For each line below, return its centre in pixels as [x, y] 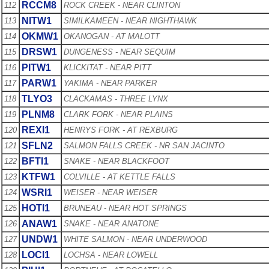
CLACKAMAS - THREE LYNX [116, 98]
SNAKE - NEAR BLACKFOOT [116, 161]
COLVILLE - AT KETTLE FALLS [119, 177]
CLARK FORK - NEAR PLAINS [118, 114]
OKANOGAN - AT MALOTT [112, 36]
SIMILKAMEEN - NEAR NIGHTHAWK [130, 20]
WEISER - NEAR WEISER [110, 192]
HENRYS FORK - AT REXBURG [121, 130]
